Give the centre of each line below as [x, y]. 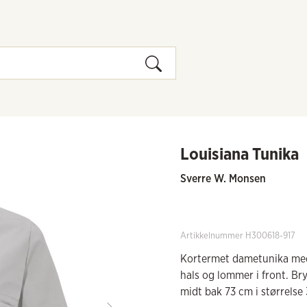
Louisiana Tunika [240, 155]
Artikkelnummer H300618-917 [238, 236]
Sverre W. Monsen [223, 179]
